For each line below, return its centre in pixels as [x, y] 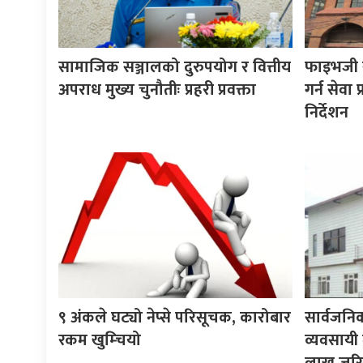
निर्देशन [326, 112]
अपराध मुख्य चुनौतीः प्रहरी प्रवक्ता [157, 90]
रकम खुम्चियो [100, 340]
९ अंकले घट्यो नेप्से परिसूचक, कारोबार [175, 317]
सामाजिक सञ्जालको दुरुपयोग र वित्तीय [175, 67]
